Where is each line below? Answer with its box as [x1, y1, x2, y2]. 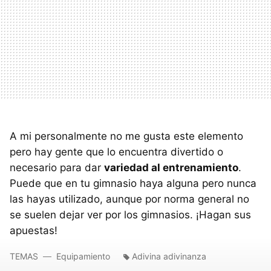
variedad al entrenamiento [104, 161, 238, 174]
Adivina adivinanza [132, 250, 206, 261]
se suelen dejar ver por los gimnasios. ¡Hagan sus [10, 208, 251, 221]
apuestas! [10, 224, 57, 237]
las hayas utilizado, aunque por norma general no [10, 192, 249, 205]
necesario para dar [10, 161, 104, 174]
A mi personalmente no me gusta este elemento [10, 129, 243, 142]
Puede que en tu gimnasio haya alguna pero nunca [10, 177, 256, 189]
